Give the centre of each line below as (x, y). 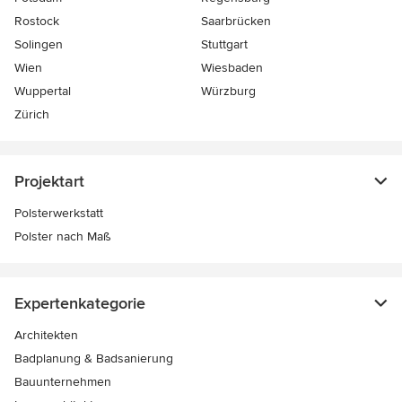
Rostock (37, 22)
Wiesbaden (232, 68)
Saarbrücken (236, 22)
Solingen (39, 45)
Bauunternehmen (63, 382)
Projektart (49, 182)
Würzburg (228, 92)
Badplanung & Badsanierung (94, 359)
